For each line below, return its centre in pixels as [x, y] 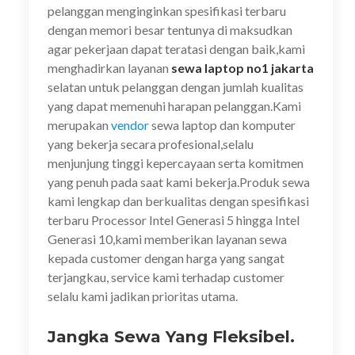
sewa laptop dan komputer [222, 125]
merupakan [79, 125]
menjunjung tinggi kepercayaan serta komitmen [176, 163]
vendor [130, 125]
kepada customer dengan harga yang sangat [166, 258]
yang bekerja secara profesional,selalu [151, 144]
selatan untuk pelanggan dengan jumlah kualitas [176, 87]
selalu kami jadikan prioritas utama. [143, 296]
